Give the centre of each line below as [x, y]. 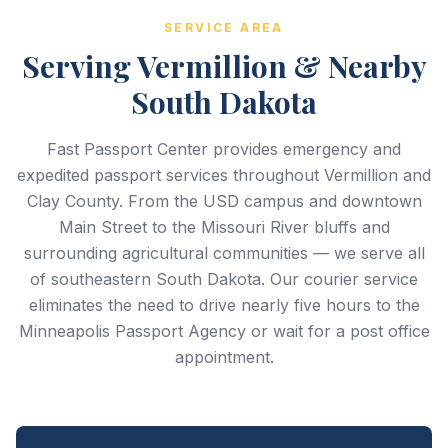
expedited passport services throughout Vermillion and [224, 175]
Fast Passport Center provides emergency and [224, 149]
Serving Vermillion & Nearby [224, 66]
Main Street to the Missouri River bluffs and [224, 227]
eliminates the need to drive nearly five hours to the [224, 305]
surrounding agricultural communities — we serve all [224, 253]
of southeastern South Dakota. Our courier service [224, 279]
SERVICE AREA [224, 27]
